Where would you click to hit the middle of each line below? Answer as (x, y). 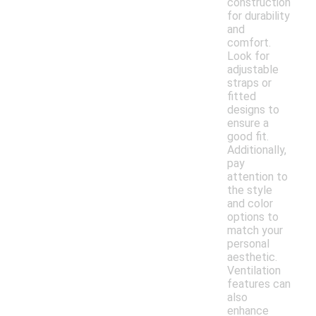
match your (255, 231)
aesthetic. (252, 257)
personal (248, 244)
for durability (259, 16)
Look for (248, 56)
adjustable (253, 70)
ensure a (248, 123)
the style (250, 190)
